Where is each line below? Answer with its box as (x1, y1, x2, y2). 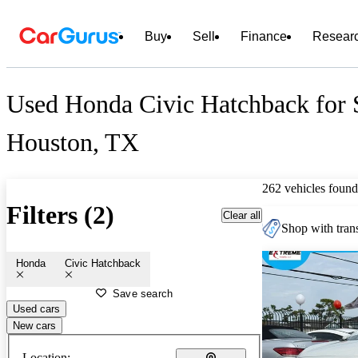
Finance (241, 30, 287, 43)
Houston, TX (6, 128, 139, 157)
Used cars (13, 302, 60, 315)
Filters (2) (6, 201, 114, 230)
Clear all (223, 209, 261, 221)
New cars (13, 319, 56, 332)
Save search (113, 287, 173, 300)
